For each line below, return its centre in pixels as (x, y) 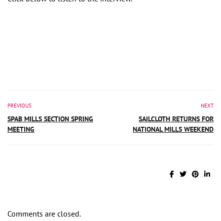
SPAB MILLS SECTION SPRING (50, 119)
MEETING (21, 129)
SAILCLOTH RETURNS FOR (176, 119)
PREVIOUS (19, 105)
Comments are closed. (44, 213)
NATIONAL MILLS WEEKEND (173, 129)
